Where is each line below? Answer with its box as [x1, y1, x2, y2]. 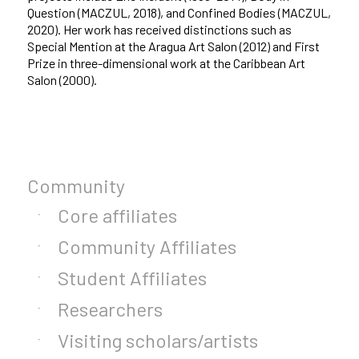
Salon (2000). [26, 72, 97, 88]
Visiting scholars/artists [57, 328, 258, 352]
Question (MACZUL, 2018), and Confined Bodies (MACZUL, [26, 5, 331, 21]
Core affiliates [57, 203, 177, 227]
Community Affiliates [57, 234, 236, 258]
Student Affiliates [57, 265, 207, 289]
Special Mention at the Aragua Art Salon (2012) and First [26, 38, 320, 54]
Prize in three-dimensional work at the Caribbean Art [26, 55, 305, 71]
